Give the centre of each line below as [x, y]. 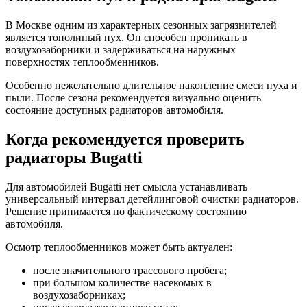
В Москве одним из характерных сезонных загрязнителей [141, 25]
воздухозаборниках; [79, 295]
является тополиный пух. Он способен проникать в [126, 38]
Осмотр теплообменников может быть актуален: [119, 247]
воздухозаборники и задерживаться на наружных [121, 50]
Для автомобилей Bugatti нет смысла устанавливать [126, 187]
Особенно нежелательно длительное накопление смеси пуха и [151, 86]
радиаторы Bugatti [74, 158]
